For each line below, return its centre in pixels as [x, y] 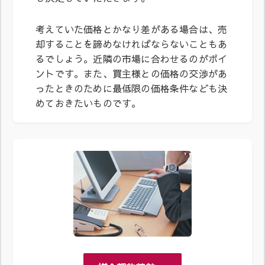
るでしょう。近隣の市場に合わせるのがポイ [132, 58]
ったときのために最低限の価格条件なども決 [132, 88]
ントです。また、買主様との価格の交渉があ [132, 73]
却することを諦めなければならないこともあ [132, 43]
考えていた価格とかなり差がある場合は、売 [132, 29]
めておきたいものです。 [88, 103]
